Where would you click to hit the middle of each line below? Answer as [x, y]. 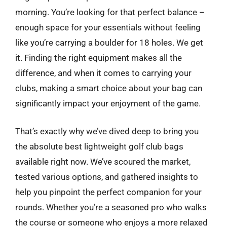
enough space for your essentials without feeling [108, 27]
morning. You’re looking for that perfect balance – [110, 12]
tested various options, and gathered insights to [107, 177]
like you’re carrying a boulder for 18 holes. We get [109, 42]
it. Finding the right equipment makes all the [99, 58]
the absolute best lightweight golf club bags [99, 146]
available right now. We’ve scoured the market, [103, 162]
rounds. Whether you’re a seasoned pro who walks [111, 207]
